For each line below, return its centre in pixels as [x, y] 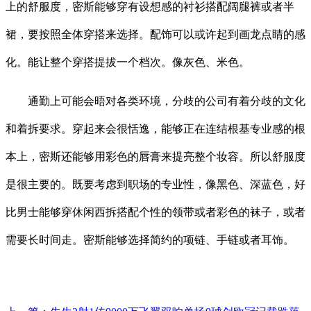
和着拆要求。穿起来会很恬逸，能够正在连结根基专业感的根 [155, 129]
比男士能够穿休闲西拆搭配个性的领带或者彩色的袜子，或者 [155, 212]
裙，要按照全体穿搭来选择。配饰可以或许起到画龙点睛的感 [155, 35]
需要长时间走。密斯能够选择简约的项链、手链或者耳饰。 [150, 240]
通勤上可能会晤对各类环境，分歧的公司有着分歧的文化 [155, 101]
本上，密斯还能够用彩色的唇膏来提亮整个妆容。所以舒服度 [155, 157]
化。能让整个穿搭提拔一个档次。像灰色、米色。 [128, 62]
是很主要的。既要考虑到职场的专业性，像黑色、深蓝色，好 [155, 185]
